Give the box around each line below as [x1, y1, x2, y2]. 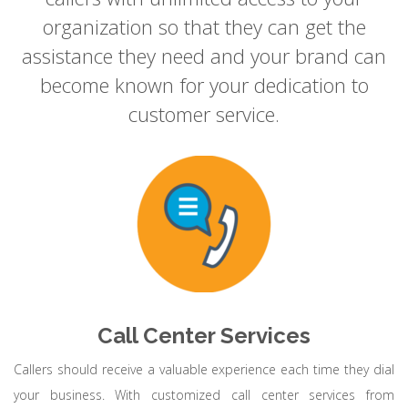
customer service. [128, 100, 280, 127]
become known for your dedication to [39, 71, 369, 98]
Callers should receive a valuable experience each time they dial [14, 361, 394, 378]
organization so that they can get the [42, 13, 366, 40]
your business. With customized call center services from [14, 386, 394, 403]
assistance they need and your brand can [22, 42, 386, 69]
